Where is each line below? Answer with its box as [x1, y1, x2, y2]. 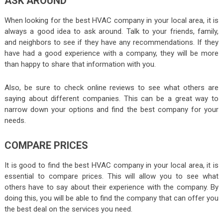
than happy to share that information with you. [4, 59, 156, 69]
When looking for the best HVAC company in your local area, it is [4, 15, 219, 25]
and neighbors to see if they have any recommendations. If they [4, 37, 219, 47]
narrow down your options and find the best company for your [4, 105, 219, 114]
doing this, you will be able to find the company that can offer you [4, 193, 219, 203]
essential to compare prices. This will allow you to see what [4, 171, 219, 181]
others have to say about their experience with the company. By [4, 182, 219, 192]
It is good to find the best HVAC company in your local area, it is [4, 160, 219, 170]
